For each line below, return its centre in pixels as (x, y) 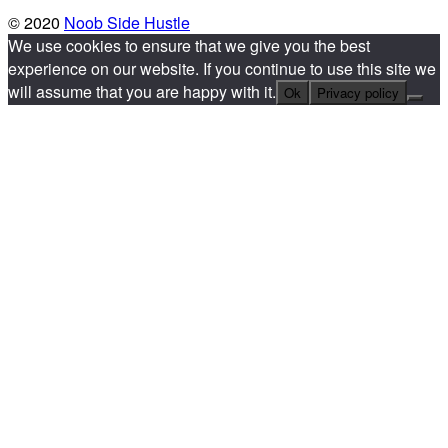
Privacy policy (358, 93)
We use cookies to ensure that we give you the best (189, 46)
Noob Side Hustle (127, 23)
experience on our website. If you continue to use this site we (222, 69)
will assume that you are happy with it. (142, 92)
